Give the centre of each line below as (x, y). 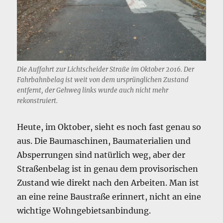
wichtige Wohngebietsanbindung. (84, 210)
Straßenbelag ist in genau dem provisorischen (108, 168)
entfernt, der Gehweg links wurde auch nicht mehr (93, 90)
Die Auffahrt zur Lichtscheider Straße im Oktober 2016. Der (106, 69)
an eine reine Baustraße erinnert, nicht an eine (109, 196)
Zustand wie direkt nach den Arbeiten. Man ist (108, 182)
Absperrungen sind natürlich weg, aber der (101, 155)
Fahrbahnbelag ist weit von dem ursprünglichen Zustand (103, 80)
